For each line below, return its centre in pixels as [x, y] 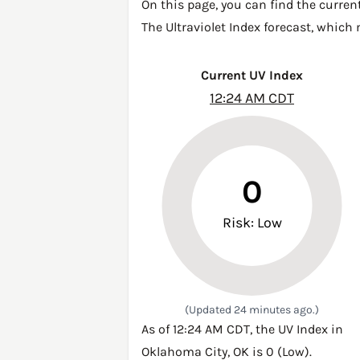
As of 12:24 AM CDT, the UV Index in [242, 329]
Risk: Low [252, 223]
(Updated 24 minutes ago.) [252, 310]
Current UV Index [252, 75]
